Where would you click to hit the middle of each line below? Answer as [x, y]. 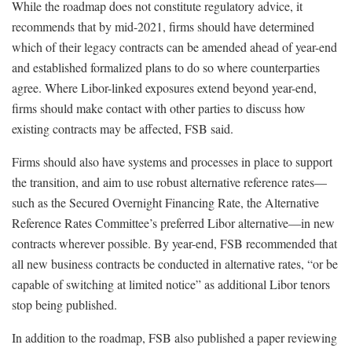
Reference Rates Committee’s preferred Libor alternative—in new [173, 222]
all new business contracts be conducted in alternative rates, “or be [175, 263]
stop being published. [64, 304]
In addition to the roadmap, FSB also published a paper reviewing [174, 337]
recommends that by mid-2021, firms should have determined [163, 26]
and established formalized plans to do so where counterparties [166, 67]
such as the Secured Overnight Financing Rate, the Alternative [165, 202]
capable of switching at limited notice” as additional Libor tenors [171, 284]
